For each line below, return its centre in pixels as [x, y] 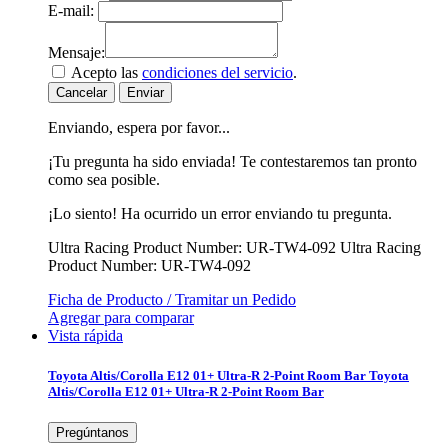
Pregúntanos [92, 432]
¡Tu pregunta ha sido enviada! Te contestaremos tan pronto [232, 162]
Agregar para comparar [121, 318]
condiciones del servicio [217, 73]
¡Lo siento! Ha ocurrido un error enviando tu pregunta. [220, 214]
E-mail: [71, 11]
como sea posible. [104, 180]
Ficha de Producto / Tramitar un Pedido [172, 300]
